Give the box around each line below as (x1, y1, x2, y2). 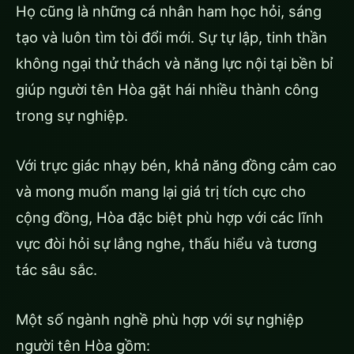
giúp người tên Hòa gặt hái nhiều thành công (16, 80, 318, 98)
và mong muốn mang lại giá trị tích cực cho (16, 182, 306, 200)
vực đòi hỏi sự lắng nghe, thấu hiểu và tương (16, 234, 317, 252)
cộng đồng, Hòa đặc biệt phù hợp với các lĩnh (16, 208, 323, 226)
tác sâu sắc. (16, 260, 97, 278)
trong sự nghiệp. (16, 106, 128, 124)
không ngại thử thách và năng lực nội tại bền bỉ (16, 54, 333, 72)
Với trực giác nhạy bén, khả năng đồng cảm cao (16, 156, 337, 174)
